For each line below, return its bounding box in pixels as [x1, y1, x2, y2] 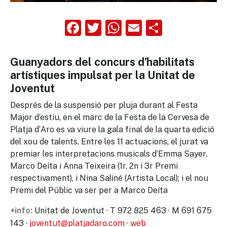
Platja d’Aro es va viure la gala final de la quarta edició [10, 124, 214, 134]
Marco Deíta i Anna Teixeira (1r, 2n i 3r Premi [10, 161, 178, 171]
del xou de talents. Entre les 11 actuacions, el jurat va [10, 136, 208, 146]
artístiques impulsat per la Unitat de [10, 68, 195, 82]
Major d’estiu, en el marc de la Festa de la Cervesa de [10, 112, 209, 122]
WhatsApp [122, 18, 201, 37]
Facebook [81, 18, 156, 37]
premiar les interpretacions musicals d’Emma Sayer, [10, 148, 207, 159]
